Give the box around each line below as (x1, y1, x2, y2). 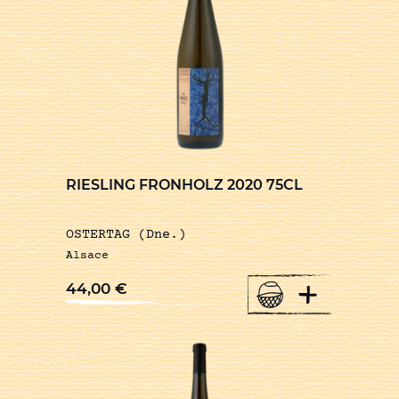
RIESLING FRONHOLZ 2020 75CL (66, 176, 303, 194)
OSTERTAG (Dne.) (66, 227, 186, 243)
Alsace (66, 249, 109, 263)
